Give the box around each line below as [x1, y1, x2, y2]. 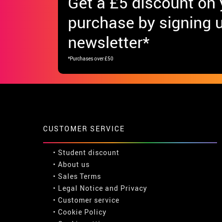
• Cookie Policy [53, 207, 107, 217]
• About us [53, 159, 90, 169]
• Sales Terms [53, 171, 101, 181]
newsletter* [68, 31, 150, 53]
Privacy [120, 183, 147, 193]
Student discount [58, 147, 119, 157]
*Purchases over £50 [68, 55, 113, 62]
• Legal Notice [53, 183, 103, 193]
